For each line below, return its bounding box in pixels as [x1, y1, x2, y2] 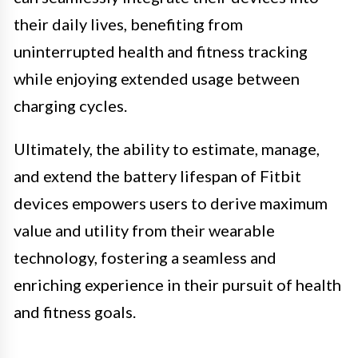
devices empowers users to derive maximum [14, 193, 328, 213]
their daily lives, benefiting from [14, 14, 243, 34]
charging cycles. [14, 95, 127, 115]
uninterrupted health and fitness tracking [14, 41, 308, 61]
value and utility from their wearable [14, 220, 275, 240]
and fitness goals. [14, 301, 136, 321]
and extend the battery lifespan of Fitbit [14, 165, 301, 185]
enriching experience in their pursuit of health [14, 274, 341, 294]
